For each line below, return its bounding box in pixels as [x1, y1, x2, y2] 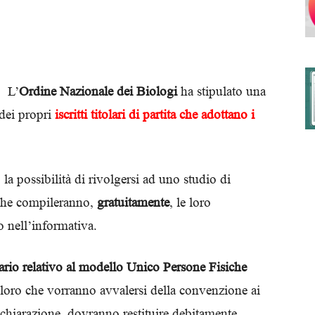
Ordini [157, 145, 184, 157]
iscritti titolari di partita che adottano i [55, 107, 255, 122]
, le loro [169, 195, 211, 210]
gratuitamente [97, 195, 169, 210]
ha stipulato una [177, 84, 266, 98]
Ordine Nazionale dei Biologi [19, 84, 177, 98]
